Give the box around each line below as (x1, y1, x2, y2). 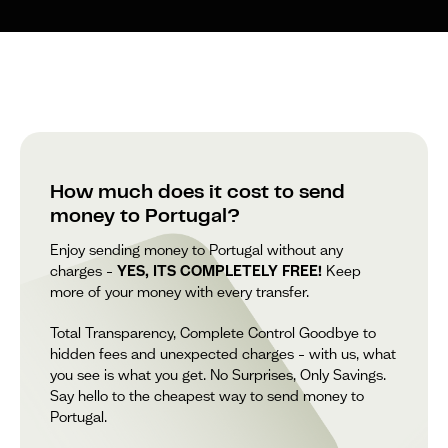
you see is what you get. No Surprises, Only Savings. (50, 365, 386, 384)
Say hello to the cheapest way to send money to (50, 386, 364, 405)
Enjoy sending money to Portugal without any (50, 240, 343, 259)
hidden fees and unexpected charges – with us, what (50, 344, 396, 363)
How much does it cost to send (50, 184, 345, 202)
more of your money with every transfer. (50, 282, 309, 301)
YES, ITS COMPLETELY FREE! (117, 261, 322, 280)
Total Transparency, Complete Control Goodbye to (50, 323, 376, 342)
